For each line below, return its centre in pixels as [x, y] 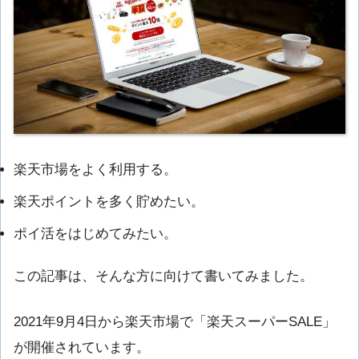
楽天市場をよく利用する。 [95, 170]
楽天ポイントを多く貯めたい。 [109, 202]
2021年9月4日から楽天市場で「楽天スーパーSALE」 [175, 322]
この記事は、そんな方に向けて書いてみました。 [163, 276]
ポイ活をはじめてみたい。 [95, 234]
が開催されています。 [82, 348]
